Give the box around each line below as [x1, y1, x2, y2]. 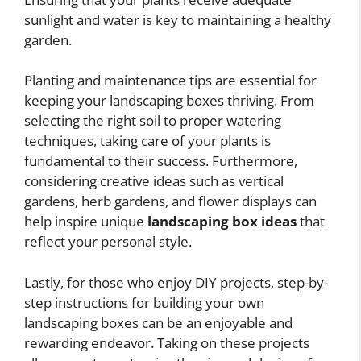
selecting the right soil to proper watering [24, 111, 281, 131]
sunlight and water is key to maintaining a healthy [24, 10, 331, 29]
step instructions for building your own [24, 293, 264, 312]
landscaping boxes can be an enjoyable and [24, 313, 293, 332]
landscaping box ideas [147, 212, 297, 231]
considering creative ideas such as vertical [24, 172, 284, 191]
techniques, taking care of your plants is [24, 131, 271, 151]
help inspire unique [24, 212, 147, 231]
